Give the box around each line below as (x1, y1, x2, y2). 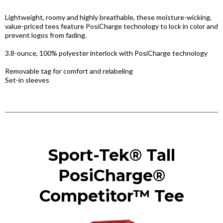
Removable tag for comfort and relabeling (5, 67, 133, 75)
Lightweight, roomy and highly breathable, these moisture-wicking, (5, 13, 212, 21)
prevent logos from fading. (5, 31, 87, 39)
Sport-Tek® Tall (48, 145, 175, 165)
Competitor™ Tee (39, 186, 184, 206)
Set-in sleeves (5, 76, 49, 84)
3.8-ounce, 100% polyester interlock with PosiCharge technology (5, 49, 208, 57)
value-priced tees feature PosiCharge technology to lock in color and (5, 22, 218, 30)
